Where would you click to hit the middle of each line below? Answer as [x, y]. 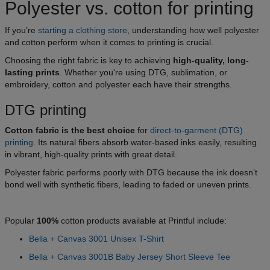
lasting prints [32, 72]
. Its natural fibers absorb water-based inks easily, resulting [145, 142]
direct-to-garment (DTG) [196, 130]
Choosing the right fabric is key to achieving [89, 60]
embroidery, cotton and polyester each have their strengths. [118, 84]
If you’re [21, 30]
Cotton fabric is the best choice [70, 130]
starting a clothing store [83, 30]
